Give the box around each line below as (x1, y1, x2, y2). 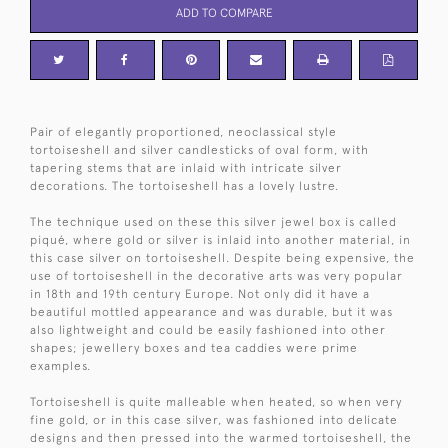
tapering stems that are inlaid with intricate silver (30, 160, 342, 175)
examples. (30, 358, 91, 373)
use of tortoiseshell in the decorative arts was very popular (30, 268, 403, 283)
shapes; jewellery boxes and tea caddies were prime (30, 340, 358, 355)
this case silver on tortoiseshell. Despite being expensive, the (30, 250, 415, 265)
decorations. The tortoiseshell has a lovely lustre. (30, 178, 339, 193)
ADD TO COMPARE (175, 5, 273, 20)
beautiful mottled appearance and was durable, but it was (30, 304, 393, 319)
